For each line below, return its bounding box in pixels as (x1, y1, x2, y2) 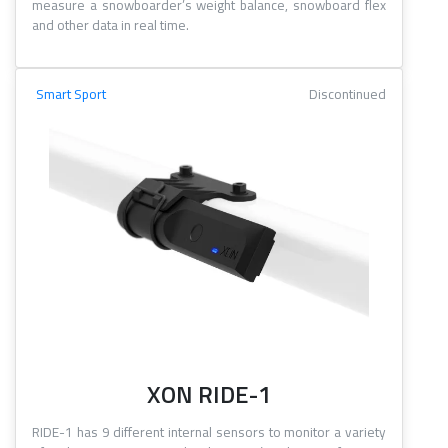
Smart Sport (36, 84, 106, 105)
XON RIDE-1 (147, 376, 271, 413)
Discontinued (309, 84, 386, 105)
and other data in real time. (32, 15, 189, 36)
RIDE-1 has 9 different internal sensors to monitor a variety (32, 422, 386, 443)
